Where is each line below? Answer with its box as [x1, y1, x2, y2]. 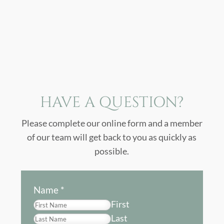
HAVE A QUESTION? [40, 92, 184, 113]
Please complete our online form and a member [21, 117, 202, 129]
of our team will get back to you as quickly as [27, 131, 197, 143]
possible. [94, 145, 129, 157]
